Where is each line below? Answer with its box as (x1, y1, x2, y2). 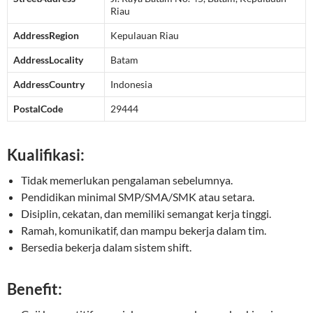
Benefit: (7, 279, 62, 299)
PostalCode (13, 103, 63, 115)
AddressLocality (13, 54, 83, 66)
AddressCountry (13, 78, 85, 91)
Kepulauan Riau (110, 29, 179, 42)
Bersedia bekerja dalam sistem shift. (21, 240, 191, 254)
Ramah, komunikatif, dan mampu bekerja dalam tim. (21, 224, 266, 238)
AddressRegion (13, 29, 79, 42)
